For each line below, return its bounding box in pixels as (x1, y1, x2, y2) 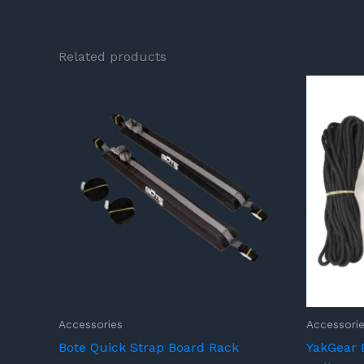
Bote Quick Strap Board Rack (58, 339, 239, 355)
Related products (58, 49, 167, 64)
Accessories (58, 317, 123, 331)
